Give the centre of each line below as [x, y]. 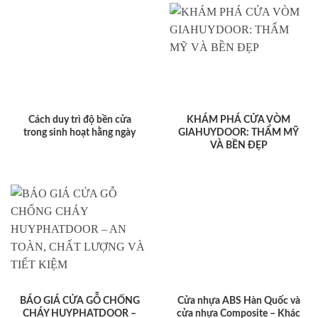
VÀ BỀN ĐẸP [238, 146]
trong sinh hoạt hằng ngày [79, 133]
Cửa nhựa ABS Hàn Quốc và [238, 301]
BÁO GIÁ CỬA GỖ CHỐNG [79, 301]
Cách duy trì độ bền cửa [79, 120]
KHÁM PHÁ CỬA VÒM [238, 120]
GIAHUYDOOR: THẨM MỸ [238, 133]
